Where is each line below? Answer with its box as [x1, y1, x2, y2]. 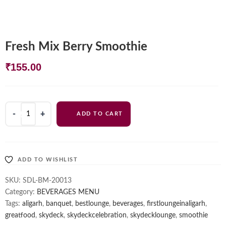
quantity [7, 150, 33, 157]
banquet [46, 200, 72, 207]
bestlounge [75, 200, 109, 207]
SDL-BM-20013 [23, 177, 72, 184]
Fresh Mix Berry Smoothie [5, 41, 147, 53]
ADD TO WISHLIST [17, 157, 78, 162]
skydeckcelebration [67, 212, 127, 219]
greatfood [5, 212, 35, 219]
